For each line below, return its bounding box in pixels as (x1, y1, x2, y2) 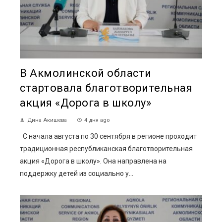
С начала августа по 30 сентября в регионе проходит (20, 132, 197, 141)
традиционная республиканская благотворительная (20, 145, 193, 153)
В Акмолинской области (20, 67, 152, 80)
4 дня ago (84, 117, 110, 124)
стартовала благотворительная (20, 82, 192, 95)
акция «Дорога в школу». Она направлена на (20, 157, 166, 166)
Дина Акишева (27, 117, 67, 124)
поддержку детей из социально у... (20, 169, 133, 178)
